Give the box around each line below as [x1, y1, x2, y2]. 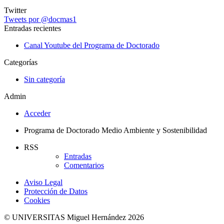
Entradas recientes [4, 23, 61, 32]
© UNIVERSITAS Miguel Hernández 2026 [4, 212, 144, 221]
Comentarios [64, 160, 104, 169]
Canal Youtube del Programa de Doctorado [24, 40, 159, 49]
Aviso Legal [24, 177, 62, 186]
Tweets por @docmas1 [4, 14, 76, 23]
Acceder [24, 108, 50, 117]
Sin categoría [24, 74, 65, 83]
